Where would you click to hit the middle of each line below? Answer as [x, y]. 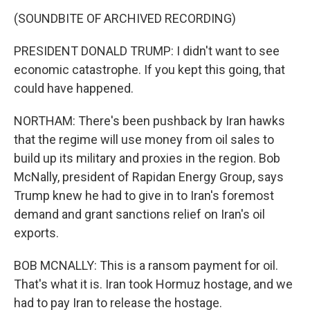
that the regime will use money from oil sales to [144, 139]
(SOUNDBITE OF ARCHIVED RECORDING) [125, 18]
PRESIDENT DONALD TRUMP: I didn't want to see [147, 51]
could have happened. [74, 88]
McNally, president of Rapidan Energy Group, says [149, 177]
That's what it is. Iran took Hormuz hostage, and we [153, 284]
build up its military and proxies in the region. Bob [147, 158]
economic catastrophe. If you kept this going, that [149, 70]
